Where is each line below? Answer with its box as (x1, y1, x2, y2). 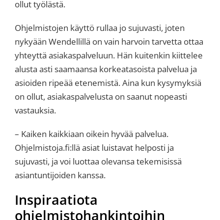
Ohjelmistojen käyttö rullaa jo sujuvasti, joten (14, 22, 185, 34)
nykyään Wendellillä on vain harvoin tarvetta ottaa (14, 36, 203, 48)
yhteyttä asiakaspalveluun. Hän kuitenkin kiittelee (14, 50, 203, 61)
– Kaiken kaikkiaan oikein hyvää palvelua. (14, 128, 168, 140)
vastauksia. (14, 105, 56, 116)
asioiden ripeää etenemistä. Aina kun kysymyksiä (14, 77, 201, 89)
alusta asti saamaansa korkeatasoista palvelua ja (14, 63, 197, 75)
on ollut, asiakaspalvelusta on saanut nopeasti (14, 91, 187, 103)
